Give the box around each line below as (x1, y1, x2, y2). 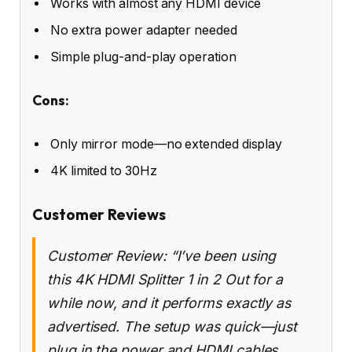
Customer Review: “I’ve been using (47, 247, 277, 265)
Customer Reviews (32, 205, 166, 225)
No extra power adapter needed (50, 23, 237, 38)
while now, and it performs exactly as (47, 295, 291, 312)
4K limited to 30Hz (50, 163, 157, 178)
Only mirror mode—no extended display (50, 136, 283, 152)
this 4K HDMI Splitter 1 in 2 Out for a (47, 271, 283, 288)
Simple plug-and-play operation (50, 49, 236, 65)
